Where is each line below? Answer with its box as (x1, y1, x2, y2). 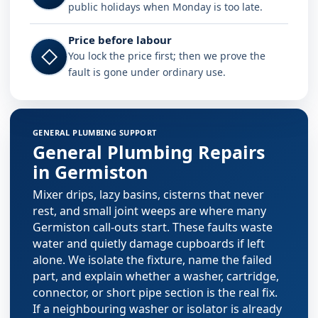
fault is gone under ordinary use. (68, 65, 226, 79)
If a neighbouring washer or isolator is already (33, 301, 282, 317)
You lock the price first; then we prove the (68, 49, 265, 62)
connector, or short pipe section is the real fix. (33, 285, 278, 300)
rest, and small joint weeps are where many (33, 203, 266, 219)
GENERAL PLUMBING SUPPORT (33, 127, 157, 138)
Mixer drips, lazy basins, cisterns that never (33, 187, 264, 202)
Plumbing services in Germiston (9, 108, 278, 131)
